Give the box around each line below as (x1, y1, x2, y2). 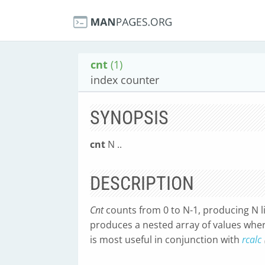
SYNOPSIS (90, 106, 169, 129)
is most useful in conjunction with (90, 233, 242, 246)
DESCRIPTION (90, 172, 194, 195)
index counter (91, 73, 159, 87)
